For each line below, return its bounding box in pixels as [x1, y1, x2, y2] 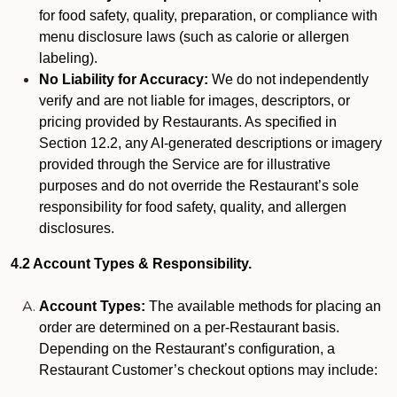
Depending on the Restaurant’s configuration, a [39, 341, 335, 356]
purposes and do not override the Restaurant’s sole [39, 178, 359, 193]
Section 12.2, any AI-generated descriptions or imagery [39, 136, 382, 151]
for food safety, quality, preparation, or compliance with [39, 8, 378, 23]
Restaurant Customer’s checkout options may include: [39, 362, 378, 378]
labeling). [39, 51, 97, 66]
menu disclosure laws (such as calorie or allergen [39, 29, 349, 44]
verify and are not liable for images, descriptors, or [39, 93, 350, 108]
